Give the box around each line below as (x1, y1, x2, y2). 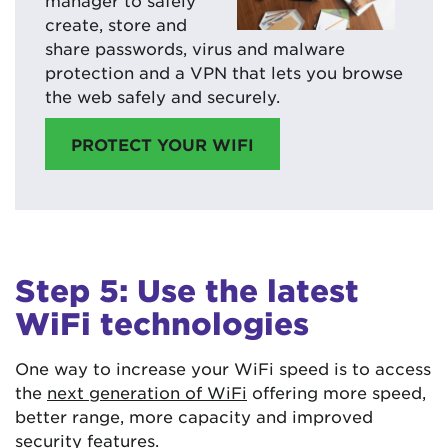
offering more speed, (247, 381, 426, 402)
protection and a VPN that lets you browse (45, 61, 403, 82)
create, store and (45, 13, 187, 34)
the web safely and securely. (45, 85, 280, 106)
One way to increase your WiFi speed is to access (15, 357, 431, 378)
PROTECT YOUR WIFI (71, 133, 254, 154)
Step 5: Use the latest (15, 271, 359, 308)
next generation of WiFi (47, 381, 247, 402)
